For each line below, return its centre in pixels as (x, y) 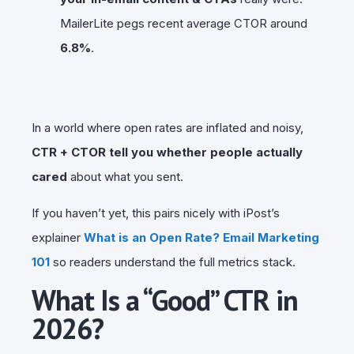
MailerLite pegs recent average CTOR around (184, 23)
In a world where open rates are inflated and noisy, (168, 127)
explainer (58, 237)
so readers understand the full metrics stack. (173, 262)
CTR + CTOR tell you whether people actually (167, 152)
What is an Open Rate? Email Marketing (201, 237)
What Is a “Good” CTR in (165, 299)
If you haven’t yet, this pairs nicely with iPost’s (156, 213)
